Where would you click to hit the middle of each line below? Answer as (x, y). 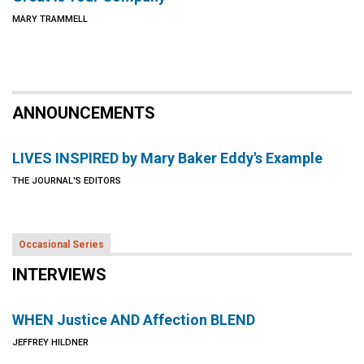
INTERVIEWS (59, 275)
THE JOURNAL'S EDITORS (67, 181)
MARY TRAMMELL (50, 19)
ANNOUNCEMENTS (84, 113)
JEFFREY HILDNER (50, 342)
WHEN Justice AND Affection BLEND (134, 320)
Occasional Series (61, 245)
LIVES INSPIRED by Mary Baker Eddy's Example (167, 158)
